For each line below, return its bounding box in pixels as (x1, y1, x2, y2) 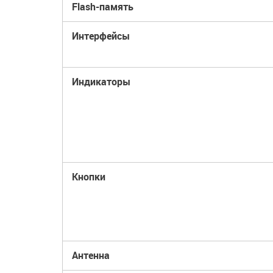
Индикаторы (72, 75, 130, 88)
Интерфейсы (72, 29, 130, 43)
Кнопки (72, 170, 105, 183)
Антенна (72, 249, 110, 262)
